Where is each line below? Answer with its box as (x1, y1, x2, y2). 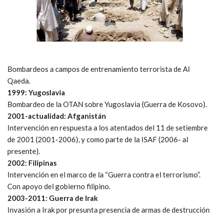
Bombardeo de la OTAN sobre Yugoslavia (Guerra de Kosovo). (7, 99, 207, 109)
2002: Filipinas (7, 158, 57, 167)
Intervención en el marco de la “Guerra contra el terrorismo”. (7, 170, 200, 179)
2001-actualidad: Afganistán (7, 111, 106, 120)
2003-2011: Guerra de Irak (7, 193, 98, 202)
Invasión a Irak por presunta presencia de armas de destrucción (7, 205, 210, 214)
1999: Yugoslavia (7, 88, 65, 97)
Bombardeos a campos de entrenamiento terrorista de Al (7, 64, 190, 73)
